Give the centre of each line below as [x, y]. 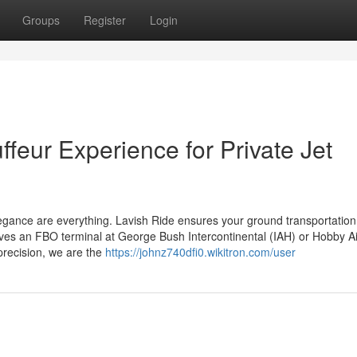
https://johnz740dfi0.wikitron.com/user [200, 252]
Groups [41, 20]
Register [105, 20]
